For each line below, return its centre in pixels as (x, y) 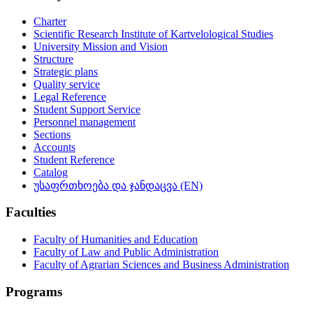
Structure (53, 59)
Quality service (67, 84)
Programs (34, 291)
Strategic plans (66, 71)
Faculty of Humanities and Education (116, 240)
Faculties (31, 212)
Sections (52, 134)
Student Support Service (87, 109)
